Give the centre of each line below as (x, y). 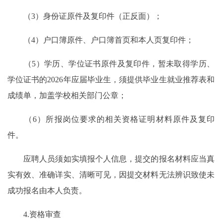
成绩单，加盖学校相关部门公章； (67, 96)
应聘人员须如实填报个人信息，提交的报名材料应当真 (111, 159)
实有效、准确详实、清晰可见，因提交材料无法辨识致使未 (111, 175)
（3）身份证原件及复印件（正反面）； (85, 16)
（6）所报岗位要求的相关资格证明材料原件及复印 (111, 119)
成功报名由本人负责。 (47, 191)
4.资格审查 (34, 215)
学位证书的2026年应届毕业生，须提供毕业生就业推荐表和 (111, 80)
